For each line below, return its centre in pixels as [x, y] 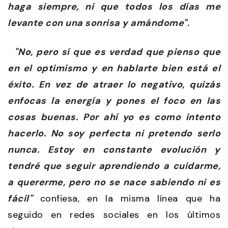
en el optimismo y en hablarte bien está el [114, 68]
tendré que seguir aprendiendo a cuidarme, [114, 166]
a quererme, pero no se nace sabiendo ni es [114, 182]
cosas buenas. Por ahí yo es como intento [114, 117]
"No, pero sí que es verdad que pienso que [114, 52]
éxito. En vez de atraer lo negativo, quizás [114, 84]
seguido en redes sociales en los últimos [114, 215]
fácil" [20, 198]
